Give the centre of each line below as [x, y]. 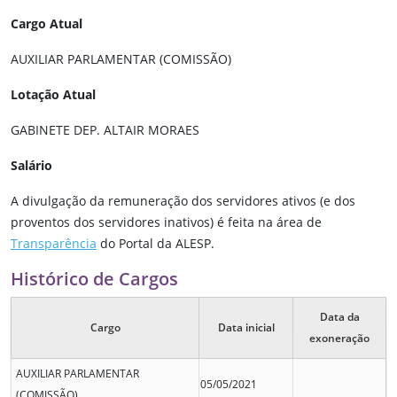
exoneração [339, 339]
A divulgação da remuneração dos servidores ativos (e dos [183, 201]
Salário [31, 166]
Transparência [54, 244]
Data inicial [246, 328]
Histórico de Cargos [94, 279]
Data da [339, 317]
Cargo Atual [47, 24]
